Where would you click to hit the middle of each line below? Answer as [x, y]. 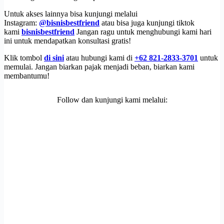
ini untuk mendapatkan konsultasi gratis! [67, 41]
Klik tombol [24, 58]
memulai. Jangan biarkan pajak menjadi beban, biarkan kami [99, 67]
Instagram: [20, 23]
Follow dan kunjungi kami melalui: [112, 100]
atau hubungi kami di [99, 58]
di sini [54, 58]
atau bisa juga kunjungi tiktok [147, 23]
